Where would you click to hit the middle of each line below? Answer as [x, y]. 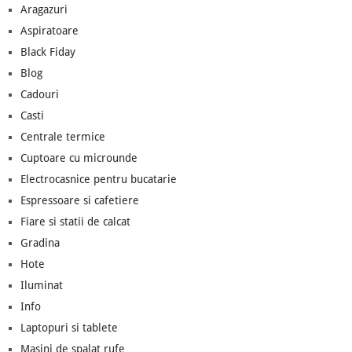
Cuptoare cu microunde [79, 158]
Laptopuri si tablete [69, 327]
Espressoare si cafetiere [79, 200]
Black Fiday [48, 51]
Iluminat [41, 285]
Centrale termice [62, 136]
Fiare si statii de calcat [75, 221]
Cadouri [39, 94]
